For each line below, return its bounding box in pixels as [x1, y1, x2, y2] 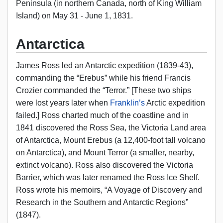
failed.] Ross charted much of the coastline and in [16, 111, 189, 120]
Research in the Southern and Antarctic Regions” [16, 198, 188, 207]
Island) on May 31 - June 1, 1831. [16, 11, 133, 20]
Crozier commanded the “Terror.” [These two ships [16, 86, 191, 95]
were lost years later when [16, 99, 110, 108]
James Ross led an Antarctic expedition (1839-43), [16, 61, 193, 70]
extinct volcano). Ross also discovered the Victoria [16, 161, 193, 170]
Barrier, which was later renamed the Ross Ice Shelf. [16, 173, 200, 182]
